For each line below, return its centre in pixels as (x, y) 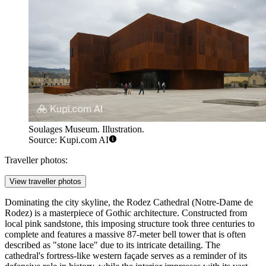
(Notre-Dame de (221, 202)
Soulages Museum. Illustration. (86, 129)
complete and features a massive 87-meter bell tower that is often (125, 235)
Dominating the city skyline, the (66, 202)
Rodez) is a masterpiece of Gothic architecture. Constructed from (126, 213)
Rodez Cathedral (158, 202)
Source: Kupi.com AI (69, 140)
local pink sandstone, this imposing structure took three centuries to (130, 224)
